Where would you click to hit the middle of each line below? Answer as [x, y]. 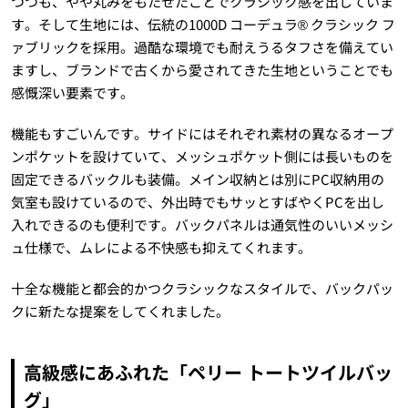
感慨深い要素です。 [72, 92]
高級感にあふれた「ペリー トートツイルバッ [208, 372]
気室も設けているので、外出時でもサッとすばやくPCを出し [197, 201]
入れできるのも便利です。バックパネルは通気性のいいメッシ [202, 224]
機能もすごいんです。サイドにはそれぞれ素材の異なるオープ [202, 133]
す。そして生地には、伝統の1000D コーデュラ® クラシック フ [203, 24]
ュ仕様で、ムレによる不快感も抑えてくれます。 [161, 247]
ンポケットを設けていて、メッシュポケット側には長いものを [202, 156]
